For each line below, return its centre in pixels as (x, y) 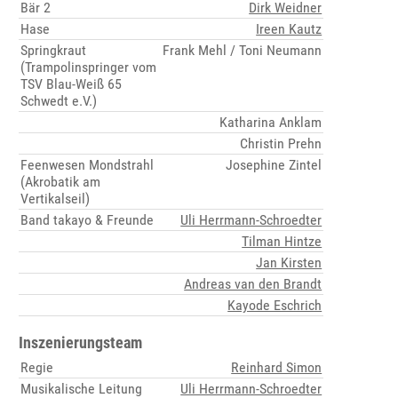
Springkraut (54, 51)
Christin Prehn (281, 144)
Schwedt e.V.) (59, 101)
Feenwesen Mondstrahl (88, 165)
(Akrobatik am (61, 182)
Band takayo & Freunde (88, 220)
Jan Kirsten (289, 263)
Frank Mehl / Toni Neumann (243, 51)
